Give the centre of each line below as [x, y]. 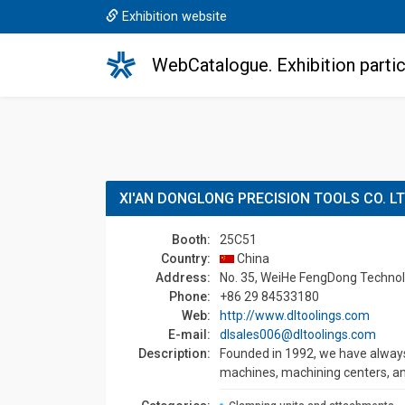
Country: [186, 259]
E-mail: [189, 334]
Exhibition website [174, 17]
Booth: [191, 240]
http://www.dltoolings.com [295, 316]
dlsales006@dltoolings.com [298, 334]
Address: [183, 278]
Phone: [190, 297]
